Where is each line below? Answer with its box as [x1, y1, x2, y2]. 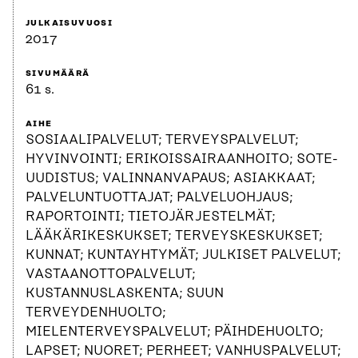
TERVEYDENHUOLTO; [26, 305, 166, 320]
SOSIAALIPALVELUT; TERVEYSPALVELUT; [26, 133, 299, 148]
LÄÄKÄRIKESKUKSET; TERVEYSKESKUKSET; [26, 229, 323, 244]
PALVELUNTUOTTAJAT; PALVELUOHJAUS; [26, 190, 293, 205]
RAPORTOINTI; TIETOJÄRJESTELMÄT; [26, 209, 276, 225]
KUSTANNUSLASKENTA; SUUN [26, 286, 224, 301]
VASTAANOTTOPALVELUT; [26, 267, 196, 282]
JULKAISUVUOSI [26, 18, 113, 29]
